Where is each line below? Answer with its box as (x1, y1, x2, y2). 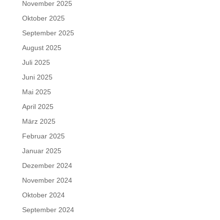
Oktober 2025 (22, 14, 65, 23)
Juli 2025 (22, 58, 50, 67)
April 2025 (22, 103, 54, 111)
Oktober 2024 (22, 191, 65, 199)
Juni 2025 (22, 73, 53, 82)
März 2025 (22, 117, 55, 126)
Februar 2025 (22, 132, 65, 140)
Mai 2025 (22, 88, 51, 96)
